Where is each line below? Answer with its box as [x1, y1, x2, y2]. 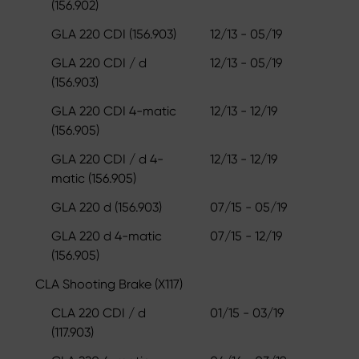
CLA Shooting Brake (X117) [35, 276, 183, 292]
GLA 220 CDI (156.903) [51, 26, 176, 42]
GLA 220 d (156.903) [51, 199, 162, 215]
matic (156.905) [51, 170, 136, 186]
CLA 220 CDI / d [51, 305, 146, 321]
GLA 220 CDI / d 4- [51, 151, 163, 167]
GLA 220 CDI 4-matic [51, 103, 176, 119]
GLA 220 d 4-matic [51, 228, 162, 244]
